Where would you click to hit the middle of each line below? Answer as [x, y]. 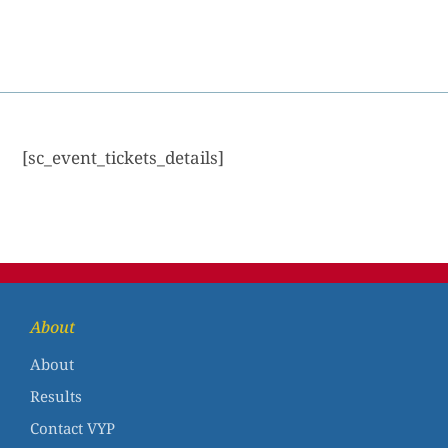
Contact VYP [72, 427]
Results [56, 395]
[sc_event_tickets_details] [123, 157]
